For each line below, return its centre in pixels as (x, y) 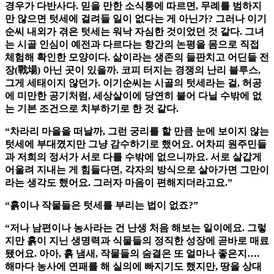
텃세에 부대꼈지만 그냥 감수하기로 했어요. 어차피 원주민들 (136, 144)
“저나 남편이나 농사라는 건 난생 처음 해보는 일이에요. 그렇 (136, 228)
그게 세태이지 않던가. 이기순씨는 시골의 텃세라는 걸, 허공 (133, 83)
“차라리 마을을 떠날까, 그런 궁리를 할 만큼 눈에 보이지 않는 (137, 131)
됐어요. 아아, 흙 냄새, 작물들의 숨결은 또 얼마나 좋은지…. (132, 254)
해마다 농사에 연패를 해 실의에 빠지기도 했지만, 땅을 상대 (133, 267)
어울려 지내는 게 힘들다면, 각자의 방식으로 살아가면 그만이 (137, 170)
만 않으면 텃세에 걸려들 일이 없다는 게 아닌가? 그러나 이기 (136, 19)
